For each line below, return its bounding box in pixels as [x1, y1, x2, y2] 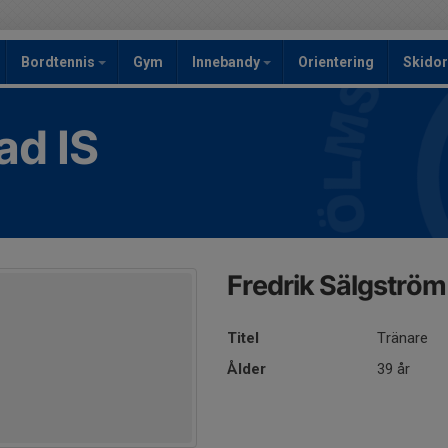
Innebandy [192, 54, 263, 70]
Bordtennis [21, 54, 98, 70]
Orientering [298, 54, 374, 70]
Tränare [377, 329, 429, 347]
